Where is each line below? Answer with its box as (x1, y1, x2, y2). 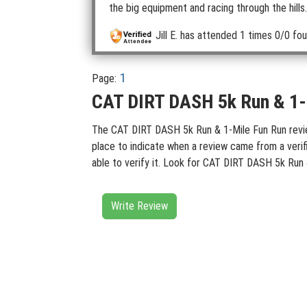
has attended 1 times (177, 28, 273, 42)
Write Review (111, 199, 168, 213)
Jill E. (156, 28, 178, 42)
